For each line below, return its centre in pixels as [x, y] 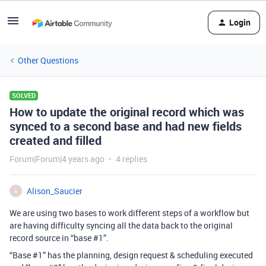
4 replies [132, 159]
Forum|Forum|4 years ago [57, 159]
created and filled [56, 140]
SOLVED [24, 95]
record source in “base [51, 238]
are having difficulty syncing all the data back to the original [121, 225]
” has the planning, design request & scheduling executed [148, 255]
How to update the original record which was [127, 112]
